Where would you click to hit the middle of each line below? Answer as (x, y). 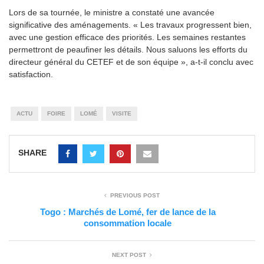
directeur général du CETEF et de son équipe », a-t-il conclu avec (131, 62)
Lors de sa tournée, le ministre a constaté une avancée (112, 12)
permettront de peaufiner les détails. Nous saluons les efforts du (128, 49)
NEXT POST (129, 255)
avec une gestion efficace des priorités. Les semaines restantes (127, 37)
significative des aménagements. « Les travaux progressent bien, (130, 24)
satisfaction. (31, 74)
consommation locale (128, 223)
